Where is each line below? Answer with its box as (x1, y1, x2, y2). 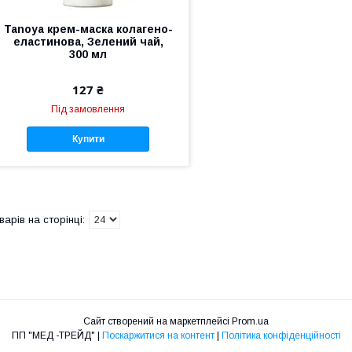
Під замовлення (51, 103, 126, 115)
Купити (71, 134, 104, 145)
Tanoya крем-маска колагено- (3, 22, 173, 35)
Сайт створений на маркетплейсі (83, 316, 232, 328)
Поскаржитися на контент (101, 330, 214, 342)
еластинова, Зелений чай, (13, 35, 163, 48)
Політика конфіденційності (221, 330, 341, 342)
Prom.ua (232, 316, 269, 328)
